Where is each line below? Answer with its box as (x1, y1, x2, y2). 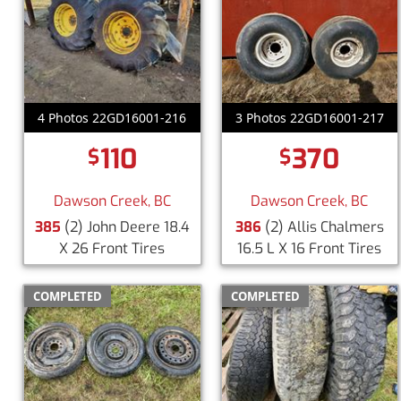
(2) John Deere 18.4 (60, 218, 190, 237)
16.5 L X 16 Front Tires (237, 239, 382, 259)
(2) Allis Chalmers (260, 218, 384, 237)
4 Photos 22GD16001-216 (38, 109, 187, 127)
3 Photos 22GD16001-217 (235, 109, 384, 127)
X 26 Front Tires (59, 239, 166, 259)
